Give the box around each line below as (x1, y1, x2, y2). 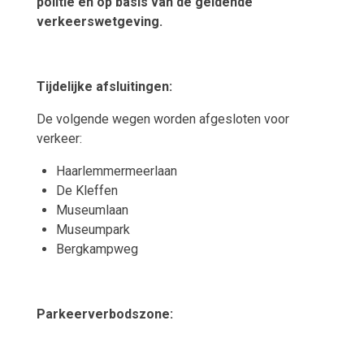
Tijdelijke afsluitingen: (36, 78, 172, 94)
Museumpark (55, 221, 130, 237)
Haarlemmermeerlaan (55, 162, 177, 179)
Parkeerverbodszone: (36, 305, 173, 322)
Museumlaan (55, 201, 128, 218)
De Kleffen (55, 182, 118, 198)
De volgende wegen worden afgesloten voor (36, 110, 289, 127)
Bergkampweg (55, 240, 138, 257)
